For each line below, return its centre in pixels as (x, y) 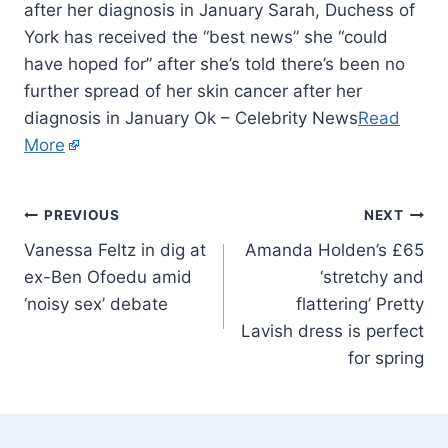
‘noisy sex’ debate (96, 303)
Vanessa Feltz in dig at (115, 249)
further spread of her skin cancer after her (193, 90)
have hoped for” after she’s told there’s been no (214, 63)
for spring (386, 357)
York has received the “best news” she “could (206, 36)
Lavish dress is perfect (332, 330)
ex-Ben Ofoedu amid (108, 276)
